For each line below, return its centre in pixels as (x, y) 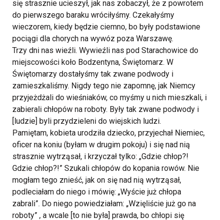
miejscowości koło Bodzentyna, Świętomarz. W (93, 62)
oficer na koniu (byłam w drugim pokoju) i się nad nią (101, 145)
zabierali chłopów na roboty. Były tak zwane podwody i (106, 109)
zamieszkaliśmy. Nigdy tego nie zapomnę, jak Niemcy (104, 86)
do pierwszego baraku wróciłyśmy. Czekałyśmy (93, 15)
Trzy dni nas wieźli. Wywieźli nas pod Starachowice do (105, 50)
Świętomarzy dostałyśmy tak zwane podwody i (93, 74)
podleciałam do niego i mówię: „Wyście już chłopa (97, 192)
